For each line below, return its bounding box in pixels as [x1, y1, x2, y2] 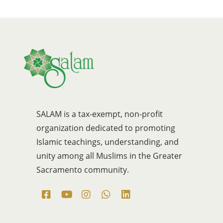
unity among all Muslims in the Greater [36, 150, 182, 162]
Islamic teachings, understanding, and [36, 136, 179, 148]
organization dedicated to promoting [36, 122, 175, 134]
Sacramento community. [36, 164, 129, 176]
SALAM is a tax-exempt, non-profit [36, 109, 163, 120]
